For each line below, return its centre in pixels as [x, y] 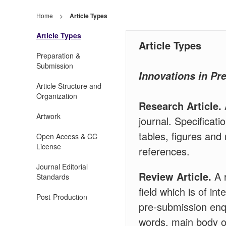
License [49, 146]
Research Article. [182, 106]
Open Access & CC [67, 136]
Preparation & [58, 55]
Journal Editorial [62, 166]
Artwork [48, 116]
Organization [57, 96]
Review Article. [175, 176]
